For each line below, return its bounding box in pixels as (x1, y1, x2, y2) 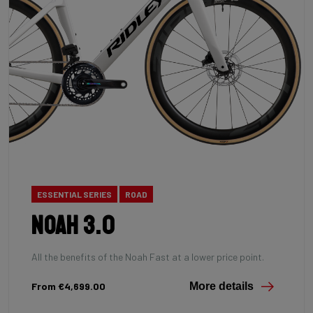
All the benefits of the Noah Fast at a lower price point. (31, 251, 264, 263)
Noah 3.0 (31, 210, 115, 242)
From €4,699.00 (31, 280, 105, 293)
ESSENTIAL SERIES (37, 189, 112, 199)
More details (189, 280, 254, 293)
